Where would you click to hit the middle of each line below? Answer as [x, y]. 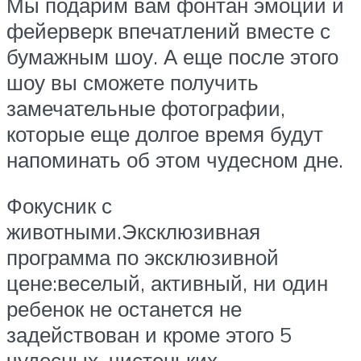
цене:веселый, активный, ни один [167, 283]
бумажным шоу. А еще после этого [172, 56]
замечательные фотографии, [146, 108]
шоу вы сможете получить [133, 82]
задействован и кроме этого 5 [149, 335]
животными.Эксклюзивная [133, 232]
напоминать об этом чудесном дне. [175, 159]
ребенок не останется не [124, 309]
